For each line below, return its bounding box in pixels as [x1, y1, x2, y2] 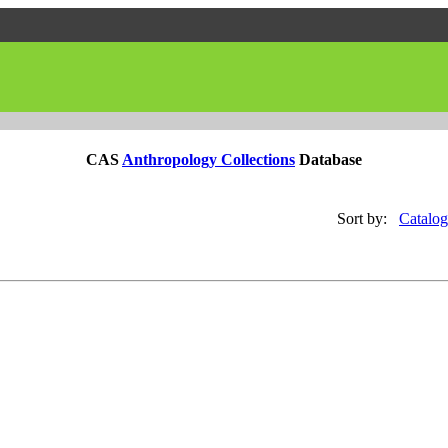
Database [295, 151, 362, 169]
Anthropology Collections [122, 151, 295, 169]
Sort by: [337, 209, 387, 227]
